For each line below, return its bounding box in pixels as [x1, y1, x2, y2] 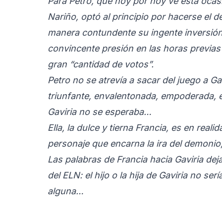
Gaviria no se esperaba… [48, 106, 152, 117]
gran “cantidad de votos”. [48, 58, 154, 69]
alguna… [48, 185, 84, 196]
